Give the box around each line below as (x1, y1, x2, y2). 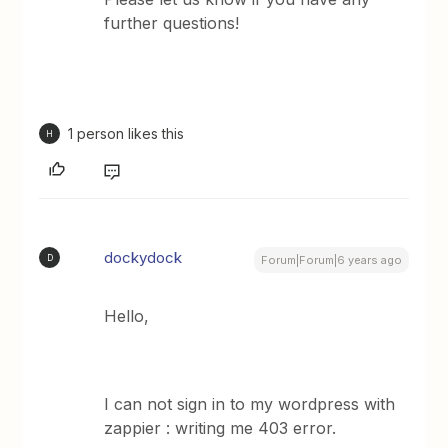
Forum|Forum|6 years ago (260, 253, 402, 267)
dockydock (104, 248, 183, 267)
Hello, (104, 306, 155, 326)
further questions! (104, 13, 240, 33)
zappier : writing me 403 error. (104, 418, 337, 438)
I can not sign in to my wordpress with (104, 394, 396, 414)
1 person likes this (68, 125, 185, 142)
